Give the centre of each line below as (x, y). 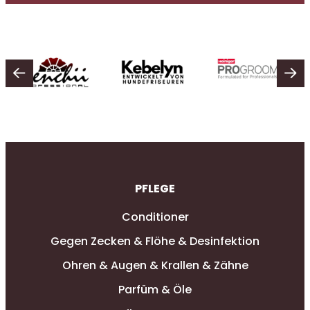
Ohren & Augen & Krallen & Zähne (155, 265)
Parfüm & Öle (155, 289)
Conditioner (155, 217)
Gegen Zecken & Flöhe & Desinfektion (155, 241)
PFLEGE (155, 189)
